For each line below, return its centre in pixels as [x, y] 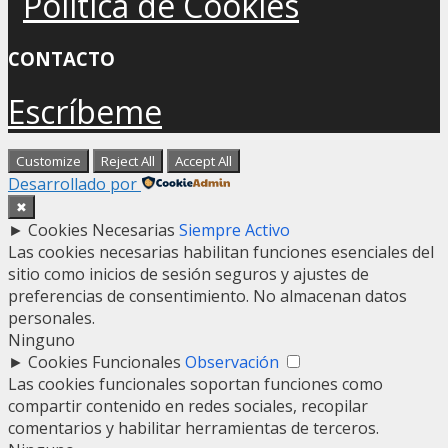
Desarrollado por [72, 183]
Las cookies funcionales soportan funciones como [195, 383]
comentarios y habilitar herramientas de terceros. [193, 427]
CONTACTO [61, 59]
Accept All [203, 160]
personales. [51, 317]
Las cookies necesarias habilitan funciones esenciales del [221, 251]
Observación [232, 361]
